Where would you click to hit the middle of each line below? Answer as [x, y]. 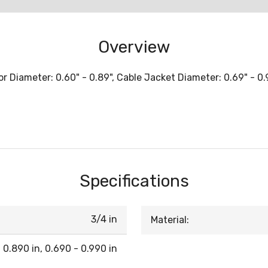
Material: [170, 220]
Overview [134, 47]
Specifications [134, 181]
